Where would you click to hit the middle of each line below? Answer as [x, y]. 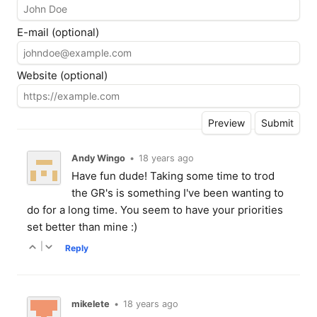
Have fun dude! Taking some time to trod [173, 176]
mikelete [90, 304]
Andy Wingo [98, 158]
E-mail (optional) [58, 32]
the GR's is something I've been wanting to [177, 193]
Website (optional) [62, 76]
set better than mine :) [82, 227]
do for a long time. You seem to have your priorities [155, 210]
